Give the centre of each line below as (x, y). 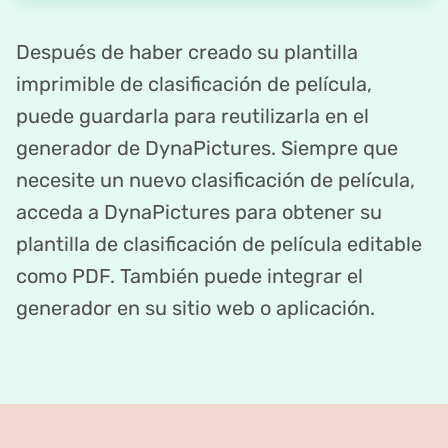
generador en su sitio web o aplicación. (195, 308)
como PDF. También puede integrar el (189, 276)
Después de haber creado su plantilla (187, 52)
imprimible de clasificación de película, (194, 84)
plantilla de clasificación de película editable (219, 244)
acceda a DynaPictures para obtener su (199, 212)
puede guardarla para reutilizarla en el (192, 116)
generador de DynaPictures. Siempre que (207, 148)
